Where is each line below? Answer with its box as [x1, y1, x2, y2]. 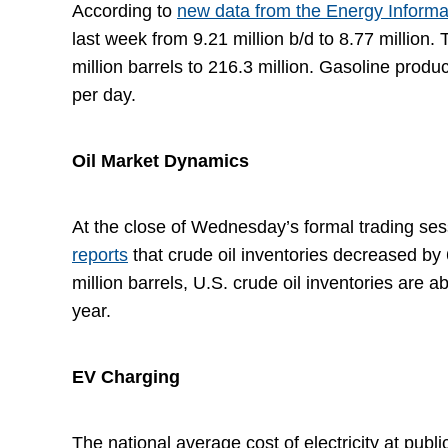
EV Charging [72, 367, 180, 387]
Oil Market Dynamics [72, 151, 249, 171]
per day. [72, 85, 136, 105]
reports [72, 245, 128, 265]
